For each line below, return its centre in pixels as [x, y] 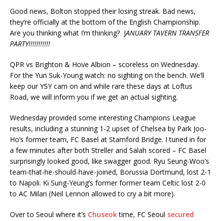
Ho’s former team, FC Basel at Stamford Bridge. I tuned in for [108, 139]
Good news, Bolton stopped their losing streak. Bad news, [103, 11]
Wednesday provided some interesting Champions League [103, 118]
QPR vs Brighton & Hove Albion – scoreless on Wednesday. [105, 64]
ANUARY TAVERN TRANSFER [167, 33]
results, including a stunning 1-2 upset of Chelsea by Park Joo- [108, 129]
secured [181, 214]
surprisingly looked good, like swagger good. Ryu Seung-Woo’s [110, 161]
